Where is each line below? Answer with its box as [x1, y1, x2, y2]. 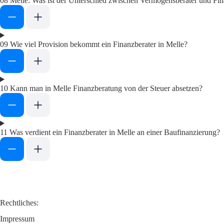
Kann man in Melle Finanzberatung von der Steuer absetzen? [10, 84, 202, 92]
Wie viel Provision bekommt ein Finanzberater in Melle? [10, 40, 187, 48]
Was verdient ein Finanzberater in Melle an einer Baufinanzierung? [9, 128, 220, 136]
